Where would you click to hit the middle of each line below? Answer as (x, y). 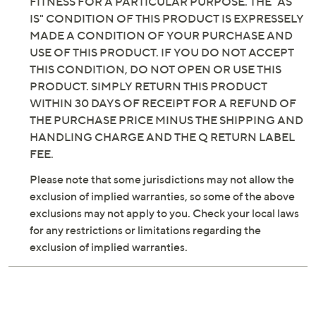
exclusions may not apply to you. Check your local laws (164, 213)
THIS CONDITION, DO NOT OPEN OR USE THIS (156, 69)
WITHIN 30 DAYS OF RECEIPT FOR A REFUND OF (163, 103)
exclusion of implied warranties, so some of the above (162, 196)
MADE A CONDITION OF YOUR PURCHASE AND (161, 35)
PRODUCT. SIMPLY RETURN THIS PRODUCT (148, 86)
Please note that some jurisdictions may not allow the (162, 179)
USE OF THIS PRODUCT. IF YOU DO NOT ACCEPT (162, 52)
